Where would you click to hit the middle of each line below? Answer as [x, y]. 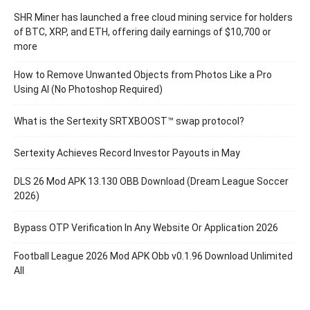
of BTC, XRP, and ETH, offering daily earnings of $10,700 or [143, 32]
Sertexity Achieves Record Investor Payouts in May [127, 153]
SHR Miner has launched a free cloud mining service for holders [153, 18]
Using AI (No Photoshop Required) [88, 90]
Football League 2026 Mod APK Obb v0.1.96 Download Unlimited [153, 256]
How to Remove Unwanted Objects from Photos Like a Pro [143, 75]
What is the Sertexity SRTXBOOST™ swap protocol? [129, 121]
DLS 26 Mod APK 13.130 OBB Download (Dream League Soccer [151, 182]
